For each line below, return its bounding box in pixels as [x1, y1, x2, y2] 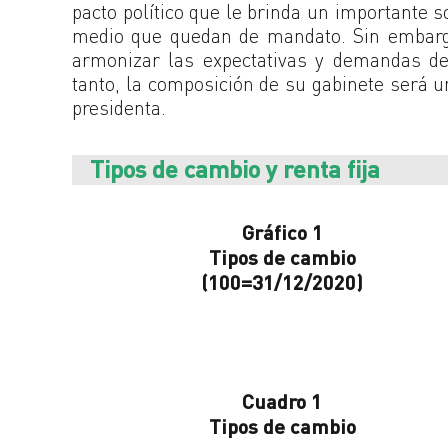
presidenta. [72, 94, 166, 120]
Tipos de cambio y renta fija [90, 153, 380, 183]
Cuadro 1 [242, 389, 322, 414]
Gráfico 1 [241, 220, 323, 245]
